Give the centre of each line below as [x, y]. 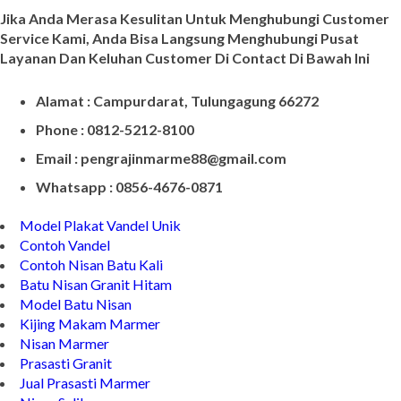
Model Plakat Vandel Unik [100, 253]
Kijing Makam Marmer [90, 352]
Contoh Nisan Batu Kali [91, 293]
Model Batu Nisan [76, 332]
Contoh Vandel [65, 273]
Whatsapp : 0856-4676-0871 [129, 215]
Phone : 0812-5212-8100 [115, 158]
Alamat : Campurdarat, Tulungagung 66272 [177, 129]
